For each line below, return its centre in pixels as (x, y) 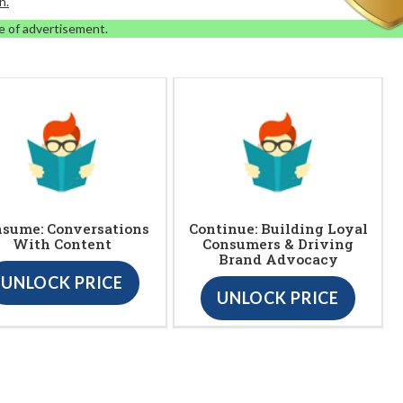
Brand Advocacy (278, 259)
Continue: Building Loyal (278, 228)
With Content (62, 243)
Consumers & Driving (278, 243)
